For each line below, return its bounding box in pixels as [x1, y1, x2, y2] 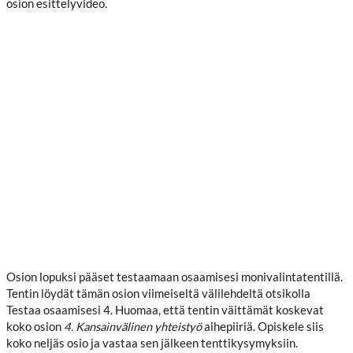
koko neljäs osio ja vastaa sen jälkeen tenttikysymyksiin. [6, 336, 298, 350]
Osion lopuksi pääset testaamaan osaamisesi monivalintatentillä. [6, 269, 343, 284]
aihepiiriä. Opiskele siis [202, 319, 324, 333]
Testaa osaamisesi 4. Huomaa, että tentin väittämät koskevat [6, 303, 324, 317]
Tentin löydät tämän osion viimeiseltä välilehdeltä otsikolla [6, 286, 310, 300]
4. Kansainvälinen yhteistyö [64, 319, 202, 333]
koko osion [6, 319, 64, 333]
